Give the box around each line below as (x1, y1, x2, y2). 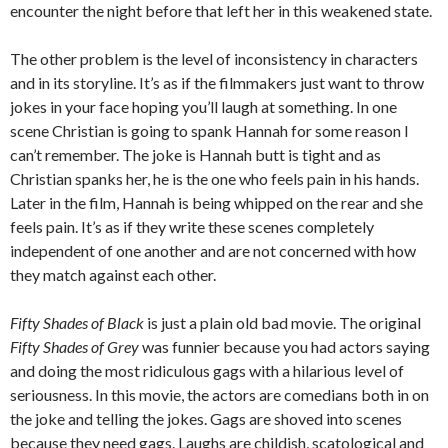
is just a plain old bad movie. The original (144, 313, 421, 332)
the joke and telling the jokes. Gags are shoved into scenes (10, 409, 402, 428)
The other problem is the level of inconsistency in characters (10, 49, 418, 68)
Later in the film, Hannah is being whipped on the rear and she (10, 193, 423, 212)
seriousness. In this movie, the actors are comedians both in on (10, 385, 429, 404)
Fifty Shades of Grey (10, 337, 139, 356)
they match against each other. (10, 265, 216, 284)
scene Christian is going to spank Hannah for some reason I (10, 121, 409, 140)
